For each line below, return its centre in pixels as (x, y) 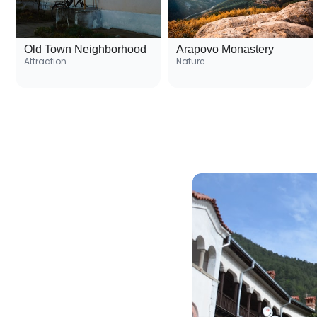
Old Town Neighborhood (85, 50)
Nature (190, 62)
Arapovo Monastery (225, 50)
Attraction (45, 62)
